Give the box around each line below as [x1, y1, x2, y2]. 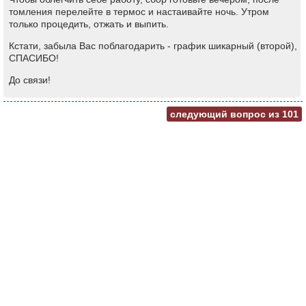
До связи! [9, 74, 51, 85]
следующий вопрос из [170, 109, 282, 120]
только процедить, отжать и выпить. [9, 18, 169, 29]
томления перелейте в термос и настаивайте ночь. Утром [9, 6, 269, 17]
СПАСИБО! [9, 53, 59, 64]
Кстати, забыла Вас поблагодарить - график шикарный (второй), [9, 40, 297, 51]
